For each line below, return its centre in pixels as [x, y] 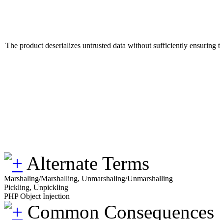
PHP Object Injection [37, 196]
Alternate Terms [88, 163]
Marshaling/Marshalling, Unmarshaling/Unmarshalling [88, 178]
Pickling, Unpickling [36, 187]
